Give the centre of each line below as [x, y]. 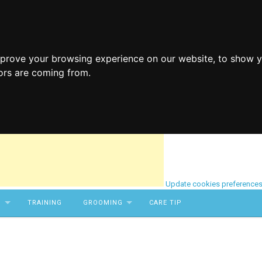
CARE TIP [166, 203]
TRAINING [44, 203]
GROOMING [103, 203]
